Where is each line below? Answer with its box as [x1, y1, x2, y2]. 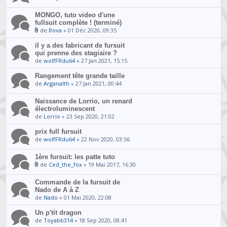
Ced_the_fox [49, 160, 83, 168]
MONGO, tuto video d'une [35, 11, 116, 19]
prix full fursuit [35, 127, 82, 135]
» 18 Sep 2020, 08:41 [73, 216, 128, 224]
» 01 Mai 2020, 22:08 [58, 193, 112, 201]
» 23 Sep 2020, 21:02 [60, 112, 115, 120]
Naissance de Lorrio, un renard [35, 97, 133, 105]
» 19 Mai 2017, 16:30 [82, 160, 136, 168]
